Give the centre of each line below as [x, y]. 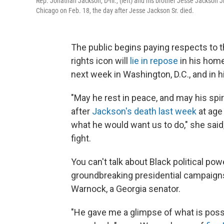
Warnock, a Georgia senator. [126, 189]
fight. [81, 138]
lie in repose [154, 61]
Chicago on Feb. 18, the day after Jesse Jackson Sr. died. [115, 11]
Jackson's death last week [144, 111]
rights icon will [100, 61]
